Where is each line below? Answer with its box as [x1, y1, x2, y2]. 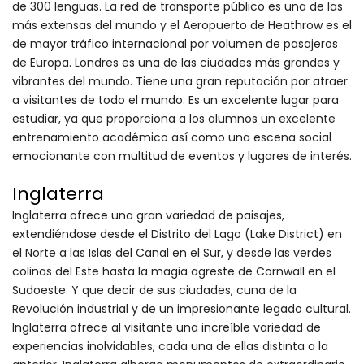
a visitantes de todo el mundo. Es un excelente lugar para [12, 92, 339, 109]
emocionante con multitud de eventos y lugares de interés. [12, 148, 352, 165]
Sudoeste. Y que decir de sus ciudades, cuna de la [12, 282, 297, 299]
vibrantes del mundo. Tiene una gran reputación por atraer [12, 73, 348, 90]
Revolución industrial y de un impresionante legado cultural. [12, 301, 351, 318]
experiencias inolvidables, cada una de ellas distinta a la [12, 338, 328, 355]
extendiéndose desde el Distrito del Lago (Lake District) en [12, 226, 342, 243]
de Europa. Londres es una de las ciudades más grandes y [12, 54, 340, 71]
